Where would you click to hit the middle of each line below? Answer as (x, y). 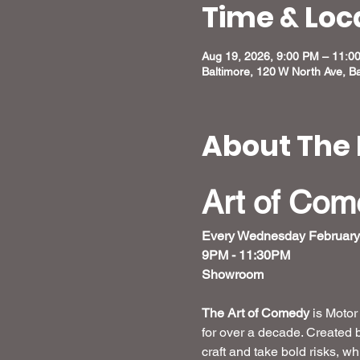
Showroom (234, 274)
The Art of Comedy (255, 313)
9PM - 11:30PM (245, 255)
